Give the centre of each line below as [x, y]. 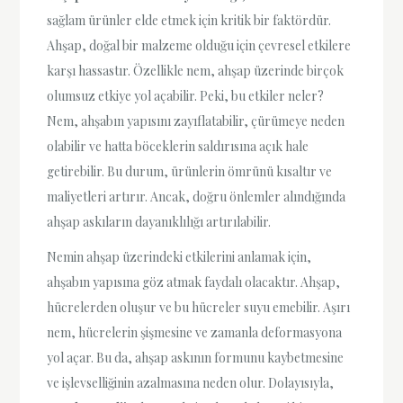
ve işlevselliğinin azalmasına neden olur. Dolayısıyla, [191, 383]
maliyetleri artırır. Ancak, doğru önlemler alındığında [197, 197]
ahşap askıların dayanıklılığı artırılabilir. [159, 222]
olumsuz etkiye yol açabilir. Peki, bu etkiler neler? [186, 96]
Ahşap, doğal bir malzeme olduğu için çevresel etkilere [199, 45]
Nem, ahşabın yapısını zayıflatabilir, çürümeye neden [196, 121]
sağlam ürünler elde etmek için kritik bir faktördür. [189, 20]
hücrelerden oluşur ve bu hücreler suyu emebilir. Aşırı [199, 308]
